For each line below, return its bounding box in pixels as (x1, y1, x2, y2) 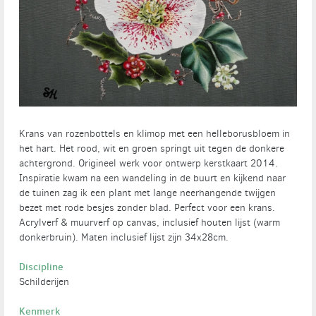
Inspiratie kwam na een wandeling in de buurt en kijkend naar (19, 171, 286, 185)
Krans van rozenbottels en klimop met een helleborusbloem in (19, 126, 291, 140)
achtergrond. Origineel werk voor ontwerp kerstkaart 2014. (19, 156, 279, 170)
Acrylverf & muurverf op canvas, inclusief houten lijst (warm (19, 215, 281, 229)
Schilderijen (19, 274, 70, 288)
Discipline (19, 259, 64, 274)
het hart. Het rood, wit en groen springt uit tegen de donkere (19, 141, 285, 155)
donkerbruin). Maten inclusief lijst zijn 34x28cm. (19, 230, 229, 244)
